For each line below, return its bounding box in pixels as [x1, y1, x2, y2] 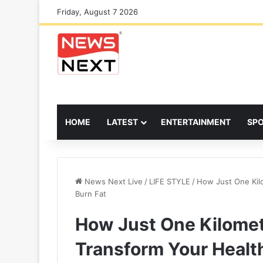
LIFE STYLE [149, 176, 190, 186]
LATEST [107, 116, 138, 127]
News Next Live [82, 176, 143, 186]
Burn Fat [75, 188, 106, 198]
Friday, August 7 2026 [57, 7, 138, 16]
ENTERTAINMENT [161, 116, 231, 127]
